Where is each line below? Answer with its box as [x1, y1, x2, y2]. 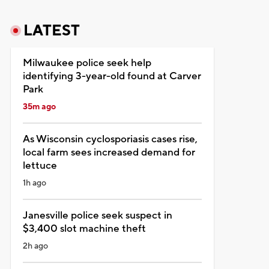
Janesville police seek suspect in [22, 208, 172, 222]
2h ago [22, 240, 48, 252]
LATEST [23, 20, 80, 40]
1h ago [22, 177, 46, 189]
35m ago [22, 101, 56, 112]
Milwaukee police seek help [22, 56, 151, 70]
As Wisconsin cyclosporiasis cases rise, [22, 132, 198, 146]
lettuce [22, 159, 57, 172]
